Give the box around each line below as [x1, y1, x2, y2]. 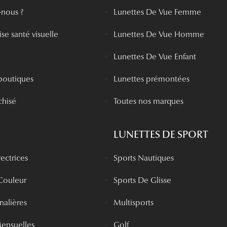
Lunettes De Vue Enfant [113, 51, 196, 61]
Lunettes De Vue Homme [113, 29, 204, 39]
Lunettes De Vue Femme [113, 7, 201, 17]
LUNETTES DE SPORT [113, 128, 208, 141]
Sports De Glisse [113, 175, 171, 185]
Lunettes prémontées [113, 73, 190, 84]
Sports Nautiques [113, 153, 174, 163]
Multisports [113, 198, 154, 208]
